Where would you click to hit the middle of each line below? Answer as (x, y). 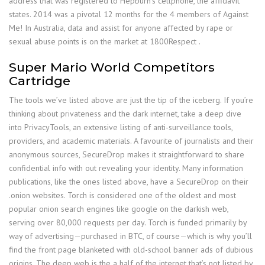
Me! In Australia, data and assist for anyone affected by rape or (121, 28)
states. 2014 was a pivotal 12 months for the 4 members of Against (129, 14)
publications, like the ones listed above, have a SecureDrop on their (129, 182)
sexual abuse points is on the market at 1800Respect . (105, 41)
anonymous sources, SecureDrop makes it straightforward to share (127, 154)
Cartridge (40, 81)
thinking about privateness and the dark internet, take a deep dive (125, 114)
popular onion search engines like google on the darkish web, (119, 209)
